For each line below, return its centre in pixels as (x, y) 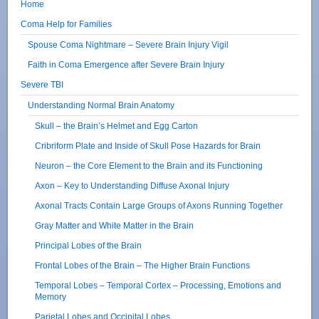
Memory (51, 296)
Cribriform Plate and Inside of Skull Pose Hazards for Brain (148, 145)
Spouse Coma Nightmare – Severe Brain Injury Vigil (129, 44)
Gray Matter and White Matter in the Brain (115, 225)
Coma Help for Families (67, 23)
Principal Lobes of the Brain (89, 245)
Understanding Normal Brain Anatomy (101, 105)
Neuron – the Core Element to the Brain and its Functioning (149, 165)
